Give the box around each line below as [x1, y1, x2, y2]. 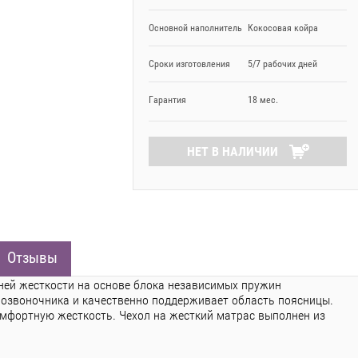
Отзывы [7, 249, 58, 268]
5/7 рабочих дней [248, 58, 317, 70]
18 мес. [248, 94, 278, 106]
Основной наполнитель [149, 22, 242, 34]
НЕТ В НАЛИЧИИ [186, 144, 278, 160]
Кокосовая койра [248, 22, 318, 34]
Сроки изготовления [149, 58, 230, 70]
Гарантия [149, 94, 186, 106]
